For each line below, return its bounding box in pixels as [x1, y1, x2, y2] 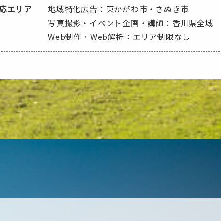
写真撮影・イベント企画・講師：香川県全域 [48, 17, 214, 29]
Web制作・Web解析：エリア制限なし [48, 31, 191, 43]
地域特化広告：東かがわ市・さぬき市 [48, 3, 189, 15]
